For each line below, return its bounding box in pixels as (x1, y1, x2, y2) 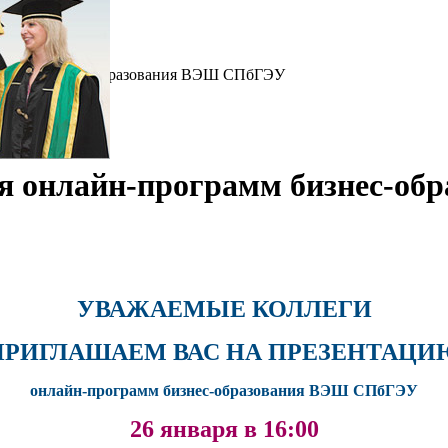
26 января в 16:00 (129, 415, 319, 442)
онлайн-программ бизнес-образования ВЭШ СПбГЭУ (30, 381, 418, 399)
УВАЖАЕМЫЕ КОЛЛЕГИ (76, 295, 372, 322)
